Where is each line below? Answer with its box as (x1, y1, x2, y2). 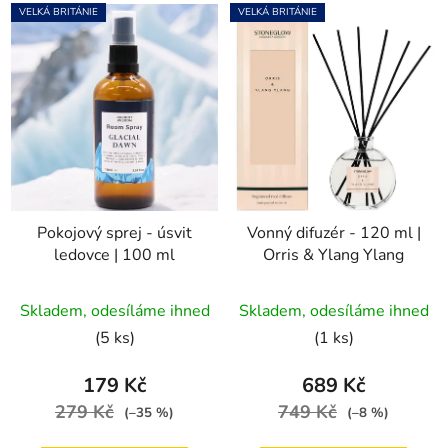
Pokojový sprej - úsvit (37, 222, 192, 245)
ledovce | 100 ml (54, 244, 175, 267)
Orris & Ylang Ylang (263, 244, 404, 267)
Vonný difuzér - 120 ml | (246, 222, 421, 245)
